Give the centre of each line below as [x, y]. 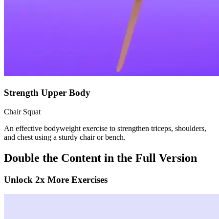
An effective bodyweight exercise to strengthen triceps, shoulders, [105, 128]
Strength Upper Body [47, 93]
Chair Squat [22, 111]
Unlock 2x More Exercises [56, 179]
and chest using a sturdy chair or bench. [65, 137]
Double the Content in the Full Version [100, 158]
